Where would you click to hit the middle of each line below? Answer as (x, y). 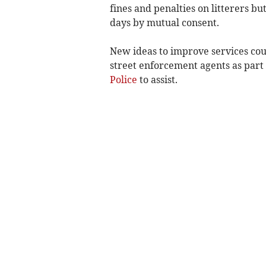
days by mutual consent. (164, 23)
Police (123, 80)
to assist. (157, 80)
